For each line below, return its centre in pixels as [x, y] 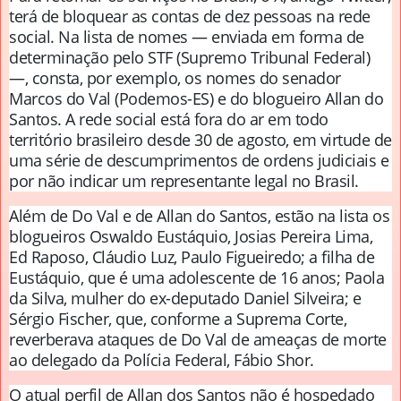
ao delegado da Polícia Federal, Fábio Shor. [162, 360]
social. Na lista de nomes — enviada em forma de [187, 37]
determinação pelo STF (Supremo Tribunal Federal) [189, 58]
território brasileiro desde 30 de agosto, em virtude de [200, 140]
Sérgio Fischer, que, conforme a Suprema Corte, [178, 319]
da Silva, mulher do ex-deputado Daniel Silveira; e [185, 299]
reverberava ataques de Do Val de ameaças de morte [198, 340]
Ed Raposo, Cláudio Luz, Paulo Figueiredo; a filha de [192, 257]
